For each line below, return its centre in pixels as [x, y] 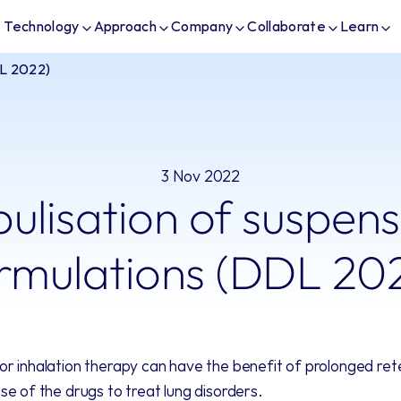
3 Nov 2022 [200, 176]
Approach [125, 26]
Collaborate [286, 26]
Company [202, 26]
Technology [42, 26]
